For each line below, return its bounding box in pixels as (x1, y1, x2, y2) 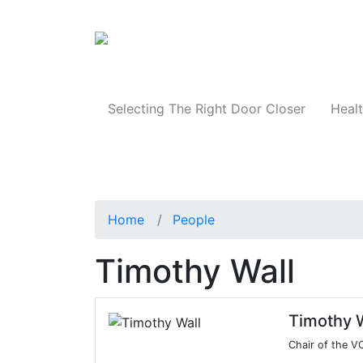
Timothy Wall (95, 251, 295, 292)
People (173, 211, 215, 228)
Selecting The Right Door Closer (107, 100, 305, 117)
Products (287, 35, 342, 51)
